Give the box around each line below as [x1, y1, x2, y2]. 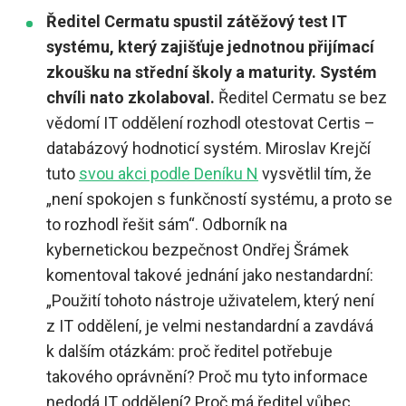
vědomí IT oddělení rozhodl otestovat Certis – [46, 113, 375, 133]
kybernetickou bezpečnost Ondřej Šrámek [46, 240, 349, 260]
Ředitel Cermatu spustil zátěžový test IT [46, 12, 347, 32]
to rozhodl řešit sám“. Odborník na [46, 215, 287, 235]
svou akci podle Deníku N [79, 164, 258, 184]
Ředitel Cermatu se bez [218, 88, 387, 108]
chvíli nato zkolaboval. [46, 88, 218, 108]
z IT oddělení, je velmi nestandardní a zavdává [46, 316, 373, 336]
